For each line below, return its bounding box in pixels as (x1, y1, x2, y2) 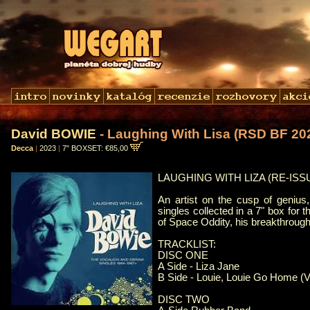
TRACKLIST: (158, 239, 216, 250)
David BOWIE (11, 127, 96, 141)
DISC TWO (158, 294, 210, 306)
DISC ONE (158, 250, 208, 262)
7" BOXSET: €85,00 (62, 144, 130, 152)
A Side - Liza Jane (158, 261, 239, 273)
